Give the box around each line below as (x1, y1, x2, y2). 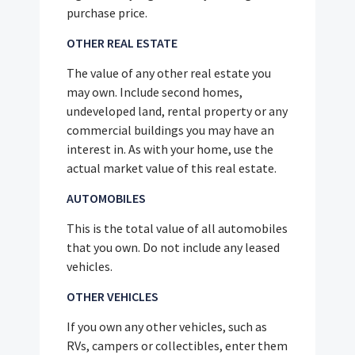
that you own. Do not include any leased (67, 239, 281, 256)
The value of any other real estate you (67, 65, 272, 82)
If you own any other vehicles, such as (67, 319, 268, 335)
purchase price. (67, 5, 148, 21)
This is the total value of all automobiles (67, 220, 288, 237)
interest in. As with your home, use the (67, 141, 274, 158)
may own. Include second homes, (67, 84, 243, 101)
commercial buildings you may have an (67, 122, 275, 139)
